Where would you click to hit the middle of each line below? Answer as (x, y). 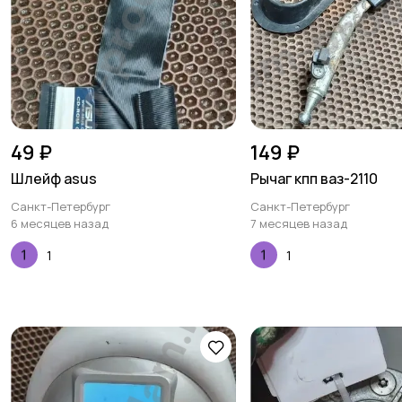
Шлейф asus (54, 179)
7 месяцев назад (299, 223)
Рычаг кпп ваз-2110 (315, 179)
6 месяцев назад (60, 223)
